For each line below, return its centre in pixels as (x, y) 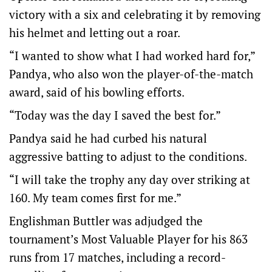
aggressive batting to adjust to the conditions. (128, 157)
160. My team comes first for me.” (95, 198)
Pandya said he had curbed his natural (108, 138)
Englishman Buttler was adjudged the (106, 221)
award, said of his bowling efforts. (97, 92)
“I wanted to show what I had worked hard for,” (132, 56)
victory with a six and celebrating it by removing (135, 15)
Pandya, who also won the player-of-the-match (131, 74)
